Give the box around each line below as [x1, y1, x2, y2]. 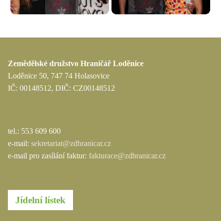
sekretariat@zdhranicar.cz [31, 139, 111, 148]
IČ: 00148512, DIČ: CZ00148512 [8, 84, 115, 93]
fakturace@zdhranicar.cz [89, 151, 166, 160]
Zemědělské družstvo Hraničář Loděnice [8, 59, 144, 68]
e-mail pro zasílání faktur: [8, 151, 89, 160]
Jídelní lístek [15, 195, 66, 206]
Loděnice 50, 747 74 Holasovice [8, 72, 110, 80]
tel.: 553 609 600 [8, 127, 61, 136]
